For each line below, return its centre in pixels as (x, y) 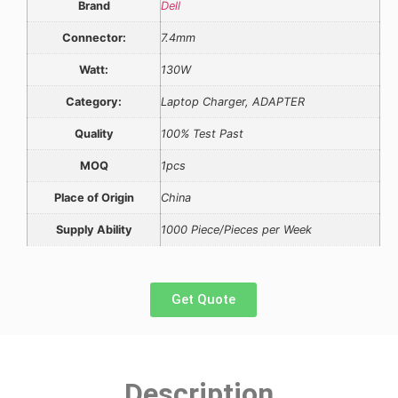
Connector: (94, 38)
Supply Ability (94, 230)
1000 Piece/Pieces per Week (236, 230)
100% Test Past (202, 134)
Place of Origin (94, 198)
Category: (94, 102)
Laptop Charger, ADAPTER (233, 102)
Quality (94, 134)
